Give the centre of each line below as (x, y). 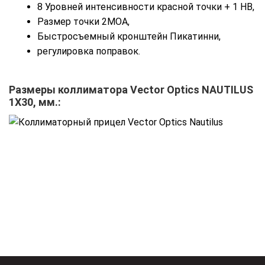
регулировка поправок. (89, 51)
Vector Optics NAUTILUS (192, 89)
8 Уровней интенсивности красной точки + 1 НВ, (146, 7)
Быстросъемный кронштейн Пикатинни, (129, 37)
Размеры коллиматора (70, 89)
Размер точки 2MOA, (83, 22)
